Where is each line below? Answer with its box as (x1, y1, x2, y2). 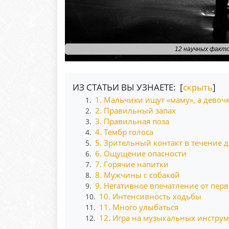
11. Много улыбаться (99, 202, 178, 212)
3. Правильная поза (95, 116, 169, 126)
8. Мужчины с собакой (95, 170, 180, 180)
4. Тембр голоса (95, 127, 153, 137)
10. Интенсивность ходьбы (99, 191, 201, 201)
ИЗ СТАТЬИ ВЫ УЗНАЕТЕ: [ (73, 81, 183, 93)
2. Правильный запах (95, 105, 176, 116)
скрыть (183, 81, 213, 93)
